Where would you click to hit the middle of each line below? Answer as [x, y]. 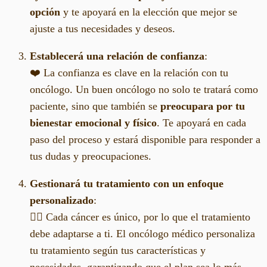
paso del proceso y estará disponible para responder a [145, 140]
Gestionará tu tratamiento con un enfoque [127, 184]
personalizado [62, 201]
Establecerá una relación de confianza [117, 56]
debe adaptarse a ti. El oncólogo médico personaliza [142, 234]
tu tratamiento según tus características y [118, 251]
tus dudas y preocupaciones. [91, 156]
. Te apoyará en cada [201, 123]
